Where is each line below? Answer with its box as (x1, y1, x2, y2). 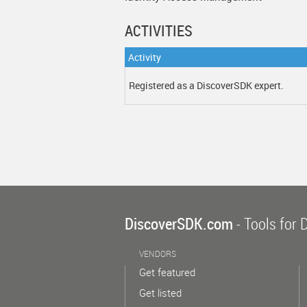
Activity (128, 51, 161, 64)
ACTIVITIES (125, 21, 193, 40)
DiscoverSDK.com (125, 213, 233, 234)
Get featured (139, 265, 195, 279)
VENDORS (139, 248, 176, 259)
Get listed (139, 286, 182, 299)
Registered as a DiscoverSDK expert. (129, 79, 284, 92)
